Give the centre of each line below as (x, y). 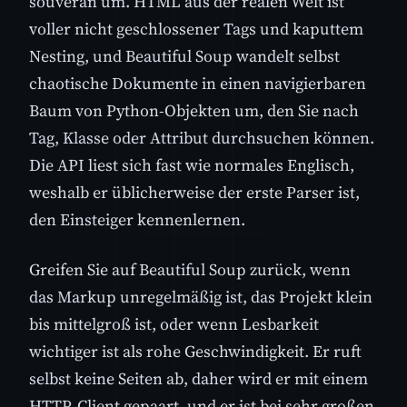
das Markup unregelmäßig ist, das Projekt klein (201, 297)
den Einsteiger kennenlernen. (137, 219)
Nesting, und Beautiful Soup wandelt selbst (184, 55)
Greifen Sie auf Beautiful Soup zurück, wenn (190, 269)
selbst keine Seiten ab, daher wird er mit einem (199, 378)
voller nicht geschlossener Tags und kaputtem (196, 28)
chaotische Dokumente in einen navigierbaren (198, 83)
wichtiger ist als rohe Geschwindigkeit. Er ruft (195, 351)
